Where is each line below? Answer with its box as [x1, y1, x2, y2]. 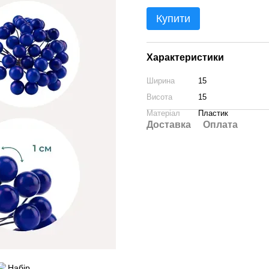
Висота [147, 92, 172, 101]
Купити [156, 13, 190, 25]
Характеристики [147, 52, 224, 62]
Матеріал [147, 109, 180, 118]
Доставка [147, 119, 191, 130]
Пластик [198, 109, 228, 118]
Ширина [147, 76, 175, 85]
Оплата [203, 119, 238, 130]
